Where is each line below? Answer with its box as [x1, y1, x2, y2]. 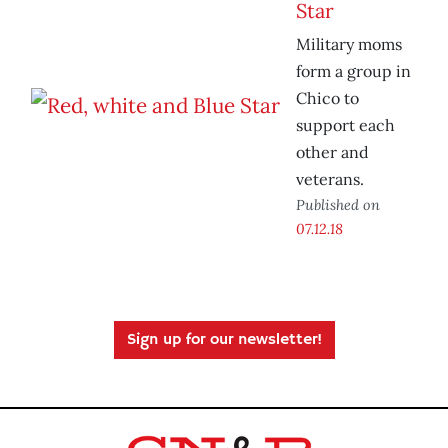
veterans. [296, 169, 364, 190]
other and [296, 142, 369, 163]
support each [296, 115, 395, 136]
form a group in [296, 61, 411, 82]
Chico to [296, 88, 359, 109]
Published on [296, 195, 380, 215]
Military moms [296, 34, 402, 55]
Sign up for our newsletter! [126, 330, 322, 351]
